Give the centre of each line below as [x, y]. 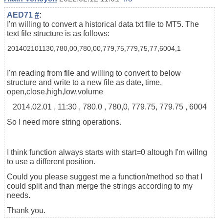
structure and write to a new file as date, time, [84, 82]
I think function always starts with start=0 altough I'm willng [107, 152]
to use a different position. [51, 161]
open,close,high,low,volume [55, 91]
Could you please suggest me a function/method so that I [105, 176]
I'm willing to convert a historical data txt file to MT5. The [103, 24]
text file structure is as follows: [58, 33]
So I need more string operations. [64, 122]
